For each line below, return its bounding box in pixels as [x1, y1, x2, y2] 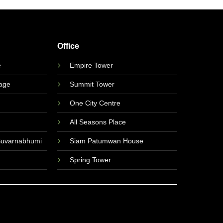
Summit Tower [69, 80, 114, 88]
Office [57, 41, 79, 50]
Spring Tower [69, 155, 111, 164]
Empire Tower [69, 61, 113, 69]
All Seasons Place [69, 117, 126, 126]
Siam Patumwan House [69, 136, 143, 145]
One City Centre [69, 99, 120, 107]
